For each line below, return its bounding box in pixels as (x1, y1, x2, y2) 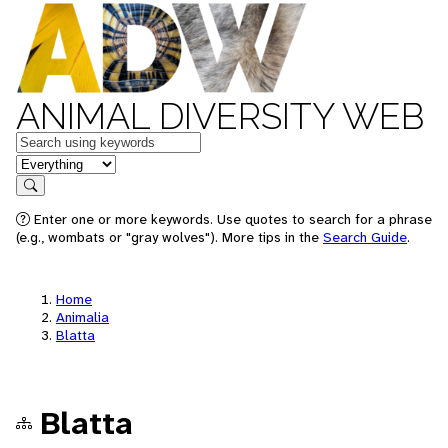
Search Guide (323, 228, 407, 246)
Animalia (56, 308, 109, 326)
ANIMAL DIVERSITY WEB (16, 95, 424, 137)
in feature (15, 152, 81, 173)
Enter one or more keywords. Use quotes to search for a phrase (30, 210, 432, 228)
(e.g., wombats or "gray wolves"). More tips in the (16, 228, 323, 246)
